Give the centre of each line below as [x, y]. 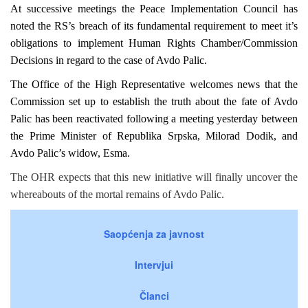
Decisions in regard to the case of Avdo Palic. [109, 60]
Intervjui [154, 264]
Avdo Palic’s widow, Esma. [70, 153]
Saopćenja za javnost [154, 233]
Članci [154, 295]
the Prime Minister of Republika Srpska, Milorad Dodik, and [154, 135]
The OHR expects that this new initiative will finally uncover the [154, 177]
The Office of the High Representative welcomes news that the [154, 84]
